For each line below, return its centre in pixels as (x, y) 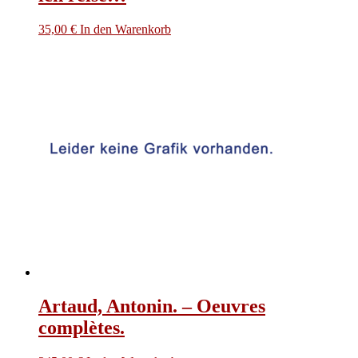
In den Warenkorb (125, 30)
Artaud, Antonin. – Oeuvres (152, 306)
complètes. (82, 327)
